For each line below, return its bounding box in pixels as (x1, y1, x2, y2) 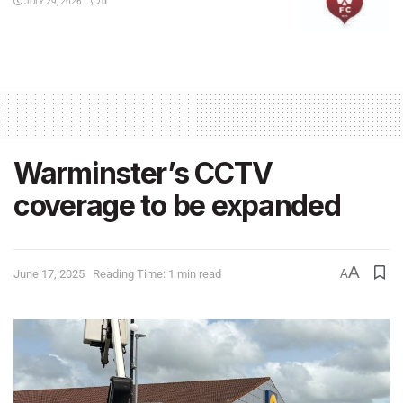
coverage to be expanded (13, 188, 341, 223)
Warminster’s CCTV (13, 156, 273, 191)
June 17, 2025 (13, 266, 85, 281)
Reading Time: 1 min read (93, 266, 221, 281)
